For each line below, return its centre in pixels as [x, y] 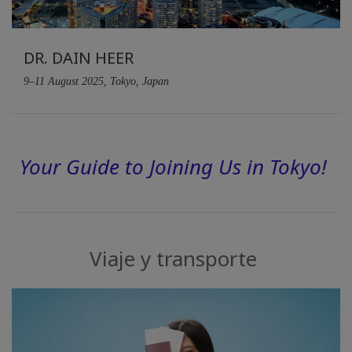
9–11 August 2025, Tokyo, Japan [96, 81]
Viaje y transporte [173, 258]
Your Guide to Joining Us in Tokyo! [173, 166]
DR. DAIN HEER [79, 57]
